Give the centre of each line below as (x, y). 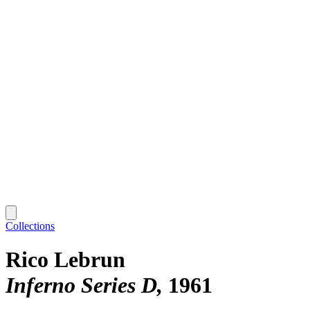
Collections (30, 226)
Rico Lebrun (65, 260)
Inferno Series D (81, 285)
